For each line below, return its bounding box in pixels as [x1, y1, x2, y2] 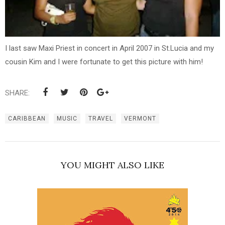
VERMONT [124, 115, 156, 123]
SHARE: [5, 88, 30, 98]
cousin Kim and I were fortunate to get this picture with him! [5, 57, 203, 67]
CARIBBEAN [8, 115, 46, 123]
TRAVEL [88, 115, 113, 123]
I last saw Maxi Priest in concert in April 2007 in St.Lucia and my [5, 44, 214, 53]
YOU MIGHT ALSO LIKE [61, 159, 164, 171]
